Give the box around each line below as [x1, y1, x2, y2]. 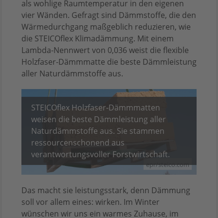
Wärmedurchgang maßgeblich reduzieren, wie [21, 21, 191, 33]
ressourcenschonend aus [31, 137, 125, 148]
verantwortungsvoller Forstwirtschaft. [31, 148, 170, 160]
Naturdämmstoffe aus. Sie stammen [31, 125, 164, 136]
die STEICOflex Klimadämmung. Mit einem [21, 33, 174, 44]
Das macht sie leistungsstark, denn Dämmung [21, 184, 190, 196]
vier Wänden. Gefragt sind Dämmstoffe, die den [21, 10, 196, 21]
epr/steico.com [146, 160, 189, 169]
